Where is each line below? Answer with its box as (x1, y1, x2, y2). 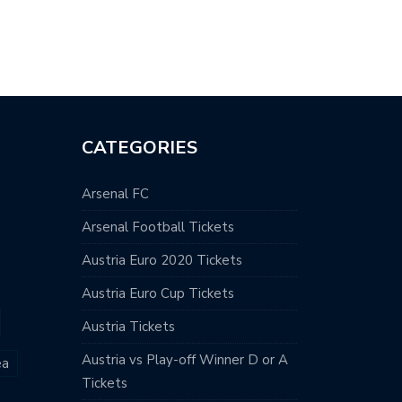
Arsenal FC (82, 184, 149, 203)
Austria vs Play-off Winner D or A (82, 350, 288, 369)
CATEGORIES (82, 135, 197, 160)
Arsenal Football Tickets (82, 217, 234, 236)
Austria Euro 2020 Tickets (82, 250, 242, 269)
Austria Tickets (82, 317, 175, 336)
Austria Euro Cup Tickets (82, 284, 234, 302)
